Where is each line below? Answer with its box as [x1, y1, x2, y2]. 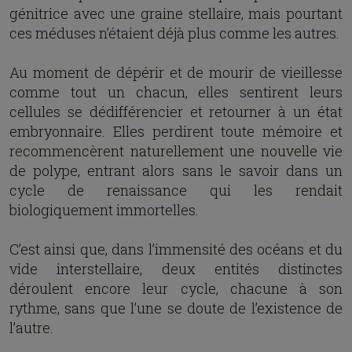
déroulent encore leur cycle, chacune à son [9, 279, 343, 298]
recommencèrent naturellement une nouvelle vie [9, 141, 343, 160]
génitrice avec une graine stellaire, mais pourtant [9, 4, 343, 23]
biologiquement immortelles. [9, 200, 199, 219]
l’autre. [9, 318, 53, 337]
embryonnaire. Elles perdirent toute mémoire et [9, 122, 343, 141]
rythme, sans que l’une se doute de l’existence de [9, 299, 343, 317]
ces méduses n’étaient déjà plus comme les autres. [9, 24, 339, 42]
